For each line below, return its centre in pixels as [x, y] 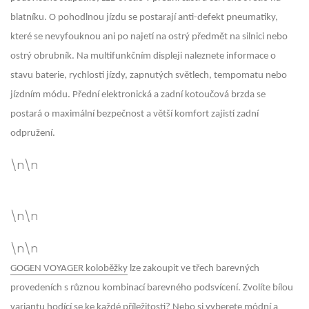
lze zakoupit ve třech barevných [193, 269]
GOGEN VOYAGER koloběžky [69, 269]
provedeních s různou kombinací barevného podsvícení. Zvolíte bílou [152, 288]
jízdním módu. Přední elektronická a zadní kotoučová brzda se [138, 95]
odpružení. [33, 133]
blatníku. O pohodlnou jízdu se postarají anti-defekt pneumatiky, [144, 18]
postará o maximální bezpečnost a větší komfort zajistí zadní [134, 114]
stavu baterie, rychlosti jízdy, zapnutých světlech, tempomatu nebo [149, 76]
